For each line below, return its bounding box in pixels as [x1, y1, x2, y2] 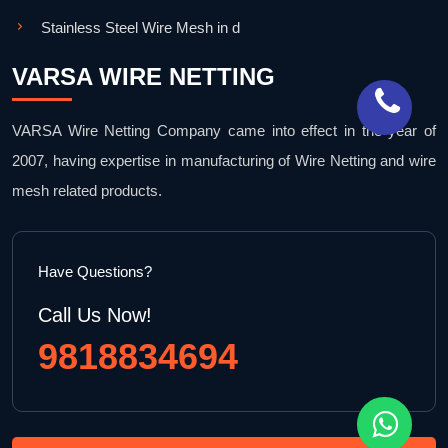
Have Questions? [38, 263, 152, 281]
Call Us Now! [38, 304, 152, 327]
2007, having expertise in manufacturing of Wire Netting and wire [12, 152, 436, 170]
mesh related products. [12, 182, 162, 200]
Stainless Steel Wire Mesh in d [41, 19, 240, 37]
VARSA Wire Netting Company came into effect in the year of [12, 122, 436, 140]
